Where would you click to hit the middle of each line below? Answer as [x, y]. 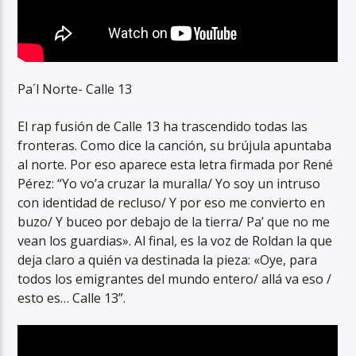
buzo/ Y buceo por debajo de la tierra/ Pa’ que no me [174, 221]
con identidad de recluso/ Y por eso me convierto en [172, 202]
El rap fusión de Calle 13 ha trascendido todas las [163, 126]
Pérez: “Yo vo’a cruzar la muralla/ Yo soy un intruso [169, 183]
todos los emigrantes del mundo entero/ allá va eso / [175, 279]
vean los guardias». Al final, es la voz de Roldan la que [175, 240]
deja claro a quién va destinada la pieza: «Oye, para [168, 259]
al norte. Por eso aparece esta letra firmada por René [176, 164]
